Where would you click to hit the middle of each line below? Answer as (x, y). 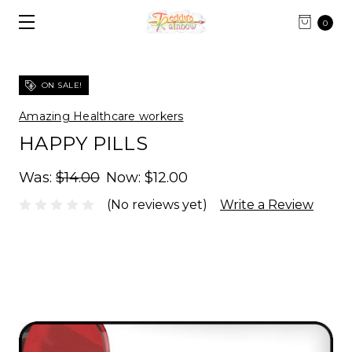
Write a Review (267, 205)
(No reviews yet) (157, 205)
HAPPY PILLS (83, 144)
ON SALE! (60, 85)
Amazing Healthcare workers (101, 117)
